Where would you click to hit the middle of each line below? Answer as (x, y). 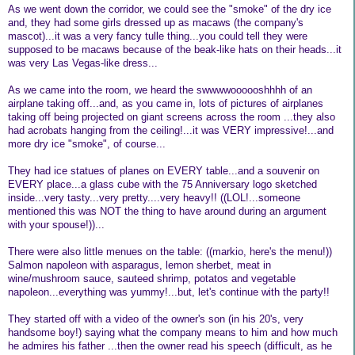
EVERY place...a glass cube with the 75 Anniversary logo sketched (162, 184)
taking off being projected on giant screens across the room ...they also (172, 116)
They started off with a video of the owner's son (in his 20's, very (156, 319)
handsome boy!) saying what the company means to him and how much (173, 332)
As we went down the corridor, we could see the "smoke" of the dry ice (170, 9)
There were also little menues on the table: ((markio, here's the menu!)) (170, 251)
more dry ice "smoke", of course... (87, 143)
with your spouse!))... (56, 224)
